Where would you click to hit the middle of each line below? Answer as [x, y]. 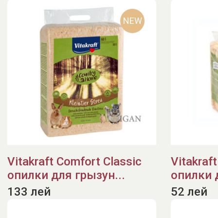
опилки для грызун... [66, 175]
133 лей [29, 192]
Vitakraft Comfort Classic [74, 162]
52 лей [189, 192]
